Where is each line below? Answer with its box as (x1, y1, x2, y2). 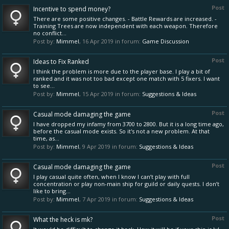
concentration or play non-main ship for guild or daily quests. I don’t (33, 180, 219, 188)
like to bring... (33, 187, 71, 195)
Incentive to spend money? (33, 5, 110, 13)
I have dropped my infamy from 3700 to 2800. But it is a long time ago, (33, 120, 224, 128)
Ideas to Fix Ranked (33, 57, 89, 66)
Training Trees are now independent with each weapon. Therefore (33, 22, 218, 30)
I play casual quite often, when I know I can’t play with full (33, 173, 190, 180)
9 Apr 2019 (82, 143, 110, 150)
